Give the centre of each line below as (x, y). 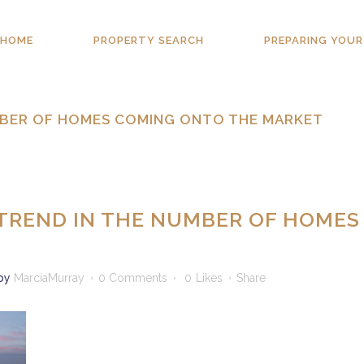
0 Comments (133, 278)
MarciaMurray (49, 278)
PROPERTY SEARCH (149, 40)
